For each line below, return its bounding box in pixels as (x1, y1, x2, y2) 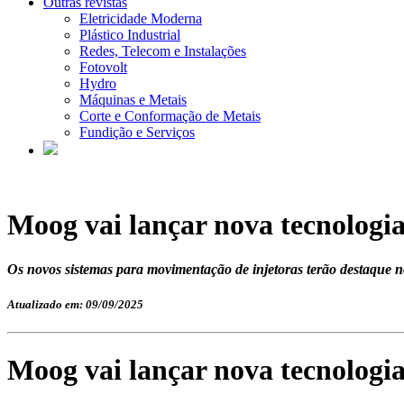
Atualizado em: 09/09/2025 (7, 298, 143, 312)
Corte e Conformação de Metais (79, 108, 261, 124)
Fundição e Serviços (79, 124, 195, 140)
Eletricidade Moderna (79, 11, 202, 26)
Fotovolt (79, 60, 127, 75)
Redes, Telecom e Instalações (79, 43, 246, 59)
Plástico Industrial (79, 27, 180, 42)
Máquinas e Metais (79, 92, 187, 107)
